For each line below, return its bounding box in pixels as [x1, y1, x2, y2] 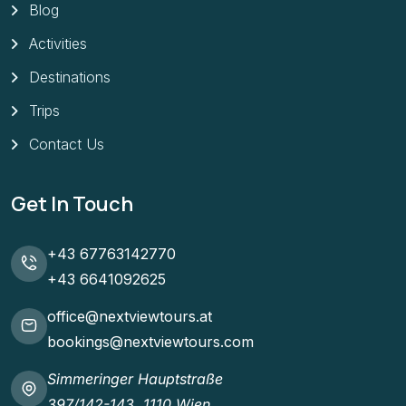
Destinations [29, 68, 111, 87]
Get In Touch [11, 189, 133, 217]
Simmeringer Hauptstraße [47, 370, 223, 389]
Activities [29, 34, 87, 53]
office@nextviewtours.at [47, 307, 212, 326]
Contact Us [29, 135, 104, 154]
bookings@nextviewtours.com [47, 333, 254, 352]
